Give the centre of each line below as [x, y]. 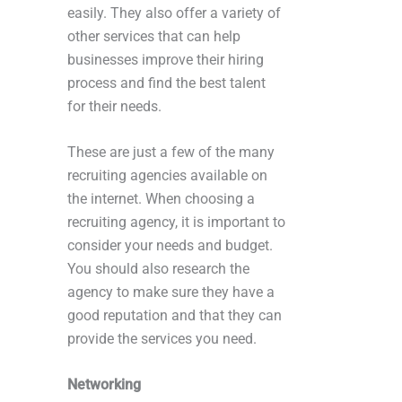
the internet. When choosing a [161, 199]
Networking [104, 385]
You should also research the [158, 269]
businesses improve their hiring [166, 60]
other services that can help [154, 37]
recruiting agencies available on [167, 176]
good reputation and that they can [175, 316]
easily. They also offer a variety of [174, 13]
